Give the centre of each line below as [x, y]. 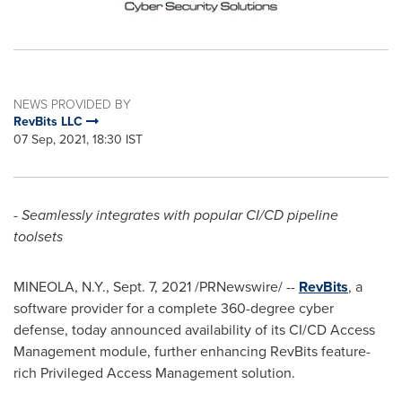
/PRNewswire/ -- [245, 287]
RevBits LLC [50, 122]
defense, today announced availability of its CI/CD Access [194, 330]
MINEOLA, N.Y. [60, 287]
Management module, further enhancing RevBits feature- [192, 351]
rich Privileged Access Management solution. [154, 373]
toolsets [38, 236]
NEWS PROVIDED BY [72, 104]
